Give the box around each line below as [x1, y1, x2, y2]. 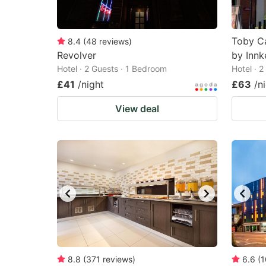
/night [78, 78, 104, 90]
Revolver [57, 49, 96, 61]
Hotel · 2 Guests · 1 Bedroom [57, 64, 167, 74]
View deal [115, 103, 159, 115]
